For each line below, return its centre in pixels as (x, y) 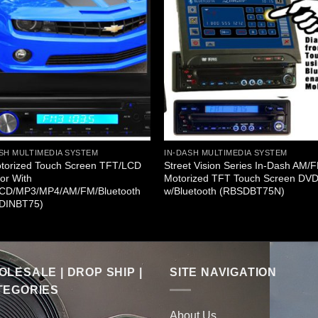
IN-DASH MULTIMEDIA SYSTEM (226, 153)
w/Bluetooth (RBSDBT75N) (225, 191)
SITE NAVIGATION (223, 273)
